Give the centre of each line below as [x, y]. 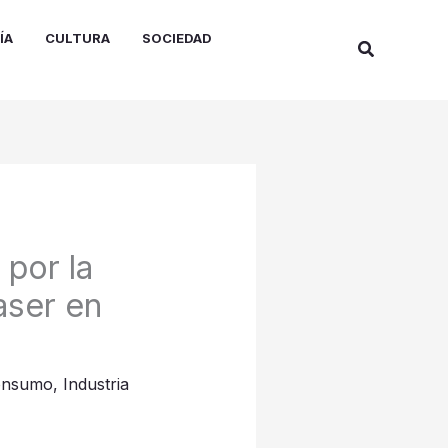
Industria [95, 384]
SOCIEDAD [177, 37]
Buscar [385, 47]
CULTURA [77, 37]
